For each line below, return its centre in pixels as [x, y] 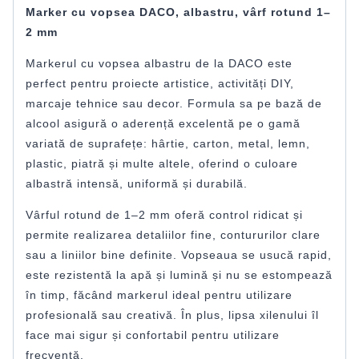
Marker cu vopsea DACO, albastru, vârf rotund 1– [178, 12]
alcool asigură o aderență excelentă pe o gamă [163, 124]
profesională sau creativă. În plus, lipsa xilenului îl [172, 315]
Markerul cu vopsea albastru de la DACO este [159, 64]
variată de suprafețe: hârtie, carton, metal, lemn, [168, 144]
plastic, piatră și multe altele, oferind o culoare [162, 164]
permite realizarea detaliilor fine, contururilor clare [173, 235]
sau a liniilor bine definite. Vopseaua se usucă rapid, [179, 255]
